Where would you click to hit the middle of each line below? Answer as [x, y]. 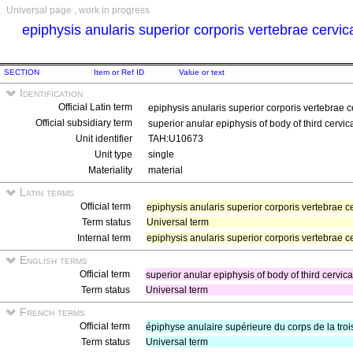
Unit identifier [104, 139]
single [161, 154]
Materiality [110, 170]
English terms [52, 260]
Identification [50, 93]
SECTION [22, 72]
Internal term [104, 238]
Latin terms [45, 192]
